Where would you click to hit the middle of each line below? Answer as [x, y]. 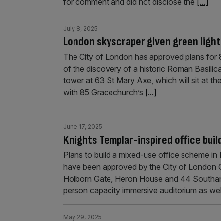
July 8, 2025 [80, 28]
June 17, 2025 [83, 127]
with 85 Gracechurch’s [104, 92]
